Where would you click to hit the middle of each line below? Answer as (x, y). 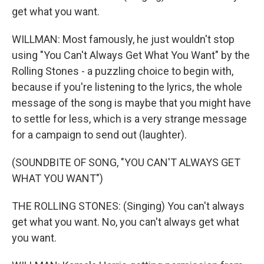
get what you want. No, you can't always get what (126, 222)
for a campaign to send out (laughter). (99, 135)
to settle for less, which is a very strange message (129, 119)
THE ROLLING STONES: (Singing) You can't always (128, 206)
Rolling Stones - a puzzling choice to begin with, (123, 71)
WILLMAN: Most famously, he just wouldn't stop (123, 39)
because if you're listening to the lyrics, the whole (127, 87)
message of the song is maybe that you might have (131, 103)
